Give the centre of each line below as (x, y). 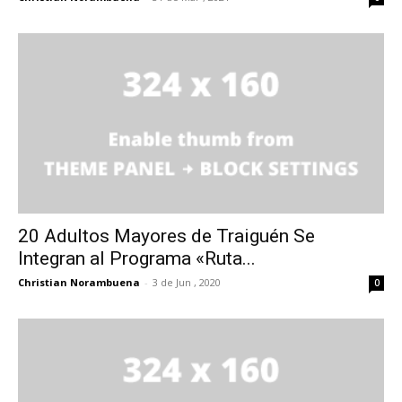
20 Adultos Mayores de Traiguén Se (166, 236)
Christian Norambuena (79, 283)
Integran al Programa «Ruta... (137, 259)
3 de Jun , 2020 (187, 283)
